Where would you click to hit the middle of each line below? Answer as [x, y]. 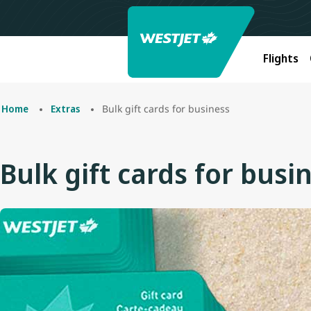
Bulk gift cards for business [166, 108]
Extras [65, 108]
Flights [281, 58]
